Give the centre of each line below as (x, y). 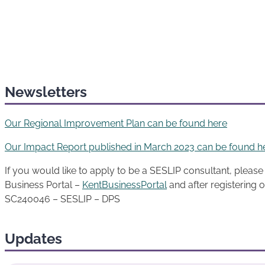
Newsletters (46, 92)
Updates (33, 239)
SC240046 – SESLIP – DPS (62, 199)
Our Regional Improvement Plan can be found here (116, 123)
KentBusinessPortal (125, 185)
